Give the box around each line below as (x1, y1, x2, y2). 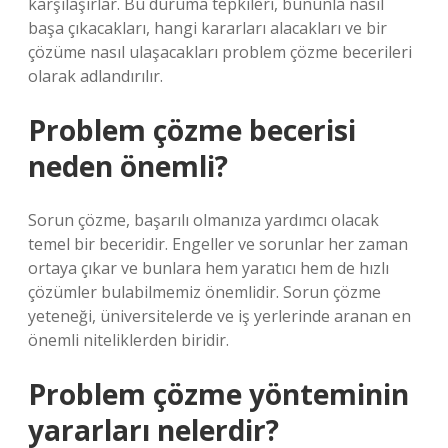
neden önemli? (28, 147, 228, 185)
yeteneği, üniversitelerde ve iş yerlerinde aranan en (28, 305, 411, 327)
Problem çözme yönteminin (28, 375, 409, 413)
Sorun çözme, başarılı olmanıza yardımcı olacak (28, 209, 379, 231)
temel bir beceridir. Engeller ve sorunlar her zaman (28, 233, 408, 255)
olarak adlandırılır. (28, 65, 163, 87)
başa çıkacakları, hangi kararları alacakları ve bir (28, 17, 387, 39)
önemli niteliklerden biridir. (28, 329, 229, 351)
